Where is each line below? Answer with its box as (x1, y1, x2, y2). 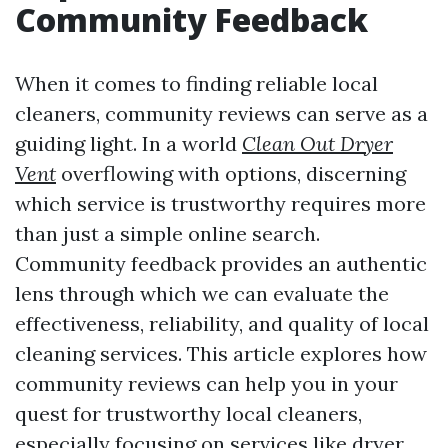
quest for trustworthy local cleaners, (15, 401, 362, 426)
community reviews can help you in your (15, 371, 398, 396)
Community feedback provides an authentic (15, 251, 427, 276)
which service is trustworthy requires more (15, 191, 426, 216)
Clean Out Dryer (242, 131, 393, 156)
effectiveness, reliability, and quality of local (15, 311, 429, 336)
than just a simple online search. (15, 221, 320, 246)
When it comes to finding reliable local (15, 71, 378, 96)
